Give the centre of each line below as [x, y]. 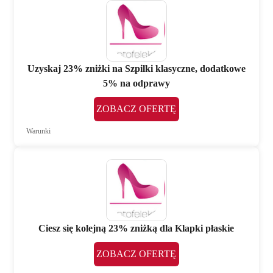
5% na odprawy [136, 83]
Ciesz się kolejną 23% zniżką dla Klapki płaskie [136, 229]
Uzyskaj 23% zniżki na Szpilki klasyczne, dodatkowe [136, 69]
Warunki [39, 131]
